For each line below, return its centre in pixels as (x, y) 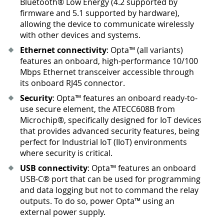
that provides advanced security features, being (110, 131)
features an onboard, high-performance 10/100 (109, 61)
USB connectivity (54, 168)
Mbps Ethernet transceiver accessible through (107, 72)
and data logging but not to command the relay (109, 190)
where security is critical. (66, 153)
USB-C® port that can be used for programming (110, 179)
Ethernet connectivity (63, 50)
